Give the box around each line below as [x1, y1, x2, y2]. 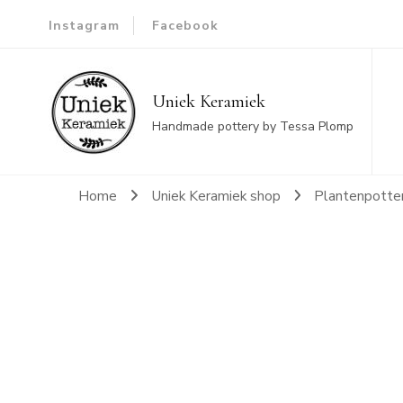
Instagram [48, 16, 120, 34]
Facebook [151, 16, 219, 34]
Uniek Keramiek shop [150, 186, 281, 205]
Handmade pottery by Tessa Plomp [151, 118, 354, 135]
